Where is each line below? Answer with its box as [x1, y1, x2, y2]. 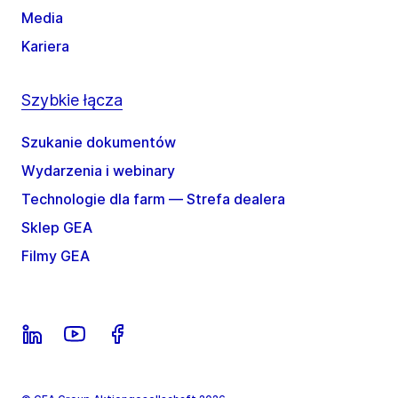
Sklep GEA [21, 219, 92, 237]
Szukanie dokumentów [21, 133, 176, 152]
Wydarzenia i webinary [21, 162, 175, 180]
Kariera [21, 37, 69, 56]
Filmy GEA [21, 247, 90, 266]
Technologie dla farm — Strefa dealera [21, 190, 285, 209]
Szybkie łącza [21, 91, 123, 110]
